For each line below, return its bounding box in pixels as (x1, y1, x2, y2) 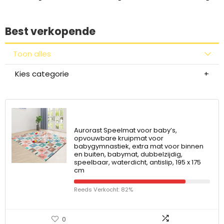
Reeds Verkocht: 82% (74, 185, 133, 193)
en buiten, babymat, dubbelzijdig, (74, 149, 182, 159)
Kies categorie (15, 68, 69, 79)
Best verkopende (5, 24, 95, 38)
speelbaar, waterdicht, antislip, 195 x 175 (74, 157, 201, 167)
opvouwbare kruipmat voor (74, 133, 163, 143)
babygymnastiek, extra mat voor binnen (74, 141, 203, 151)
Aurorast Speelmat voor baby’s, (74, 125, 177, 135)
